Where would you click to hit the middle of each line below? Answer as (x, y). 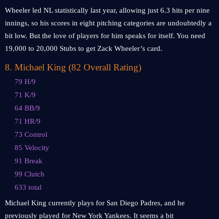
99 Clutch (30, 174)
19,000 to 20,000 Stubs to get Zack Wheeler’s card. (84, 48)
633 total (28, 187)
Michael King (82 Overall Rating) (78, 67)
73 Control (31, 134)
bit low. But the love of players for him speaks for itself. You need (105, 36)
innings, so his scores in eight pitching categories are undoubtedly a (108, 23)
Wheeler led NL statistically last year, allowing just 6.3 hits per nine (107, 10)
